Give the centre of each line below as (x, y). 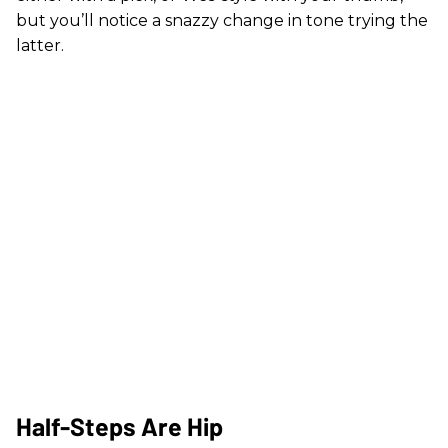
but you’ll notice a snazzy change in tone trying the (222, 20)
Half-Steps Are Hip (119, 426)
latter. (40, 45)
